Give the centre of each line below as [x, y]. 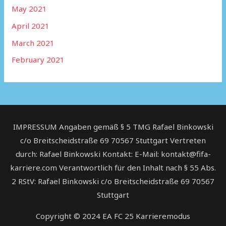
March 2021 [33, 43]
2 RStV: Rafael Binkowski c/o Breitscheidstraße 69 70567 [113, 181]
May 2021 [30, 9]
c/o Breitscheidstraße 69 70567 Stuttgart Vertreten [113, 140]
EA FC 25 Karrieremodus [146, 216]
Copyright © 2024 [69, 216]
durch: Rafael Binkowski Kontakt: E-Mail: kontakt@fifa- [113, 154]
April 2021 [31, 25]
